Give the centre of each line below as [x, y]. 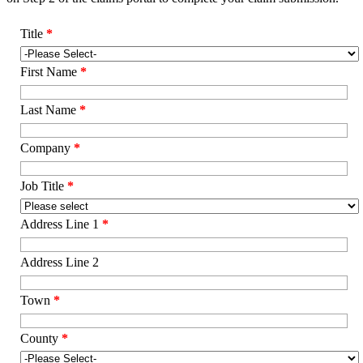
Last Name [50, 109]
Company [47, 147]
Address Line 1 [62, 224]
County [41, 338]
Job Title [44, 186]
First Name [51, 71]
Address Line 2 [60, 262]
